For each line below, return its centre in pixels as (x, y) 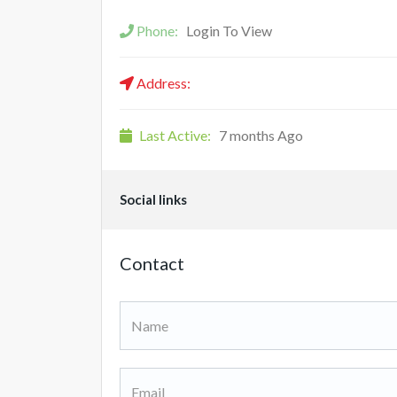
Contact (152, 263)
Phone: (157, 31)
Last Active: (175, 135)
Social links (153, 199)
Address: (162, 83)
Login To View (229, 31)
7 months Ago (260, 135)
